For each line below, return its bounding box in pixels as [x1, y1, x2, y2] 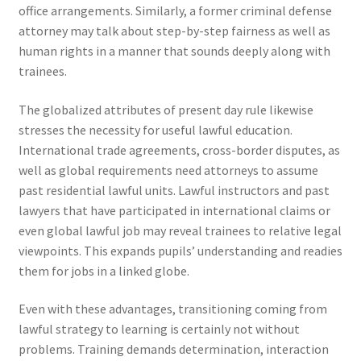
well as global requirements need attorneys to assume [18, 161, 318, 178]
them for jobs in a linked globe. [18, 262, 189, 279]
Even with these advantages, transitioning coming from [18, 301, 327, 317]
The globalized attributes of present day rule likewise [18, 101, 313, 118]
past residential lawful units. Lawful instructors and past [18, 181, 330, 198]
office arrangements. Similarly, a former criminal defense [18, 2, 332, 19]
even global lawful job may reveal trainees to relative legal [18, 222, 342, 239]
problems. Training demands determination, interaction [18, 341, 329, 358]
